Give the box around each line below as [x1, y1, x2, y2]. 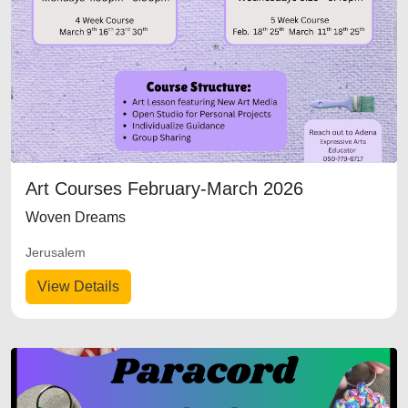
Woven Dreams [25, 209, 126, 225]
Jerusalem [25, 245, 86, 260]
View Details [37, 279, 119, 294]
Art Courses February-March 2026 [25, 178, 303, 199]
